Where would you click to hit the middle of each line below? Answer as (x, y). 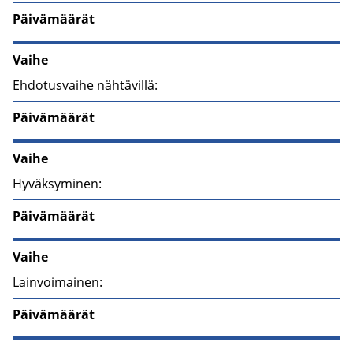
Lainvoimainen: (58, 282)
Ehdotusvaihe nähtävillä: (85, 85)
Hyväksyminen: (57, 183)
